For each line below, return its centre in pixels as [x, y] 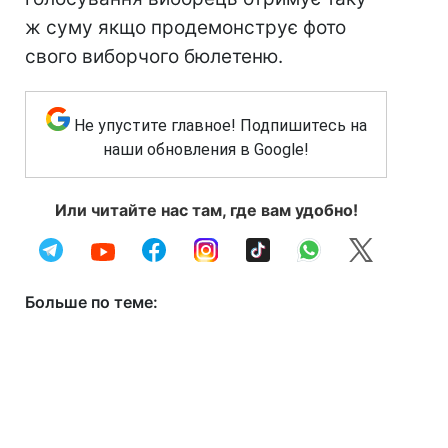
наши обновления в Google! [206, 149]
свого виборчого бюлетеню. [154, 56]
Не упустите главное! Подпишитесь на [220, 125]
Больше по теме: [91, 302]
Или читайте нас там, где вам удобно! [206, 210]
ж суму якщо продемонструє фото [185, 27]
